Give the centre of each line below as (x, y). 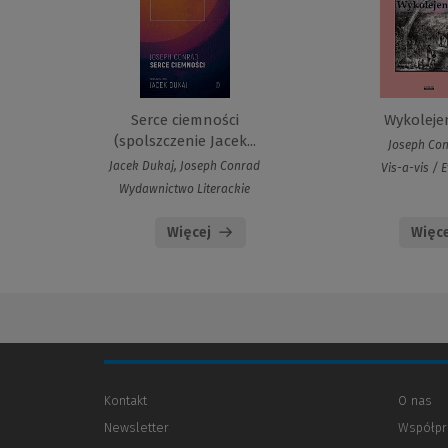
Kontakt (125, 401)
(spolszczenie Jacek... (184, 141)
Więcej (189, 233)
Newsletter (136, 428)
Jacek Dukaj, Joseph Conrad (185, 166)
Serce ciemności (184, 120)
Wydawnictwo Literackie (185, 189)
